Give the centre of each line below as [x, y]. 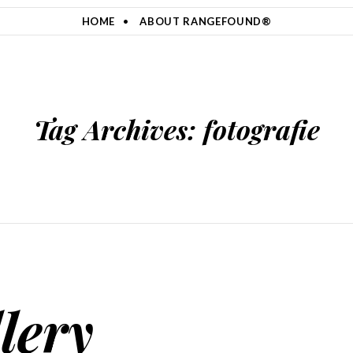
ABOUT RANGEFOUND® [206, 21]
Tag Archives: [118, 129]
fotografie [261, 129]
